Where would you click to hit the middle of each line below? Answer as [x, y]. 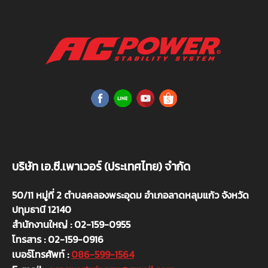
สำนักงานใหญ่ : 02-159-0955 [71, 225]
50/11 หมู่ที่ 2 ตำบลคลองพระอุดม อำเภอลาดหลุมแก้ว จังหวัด [130, 195]
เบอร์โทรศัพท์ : [42, 255]
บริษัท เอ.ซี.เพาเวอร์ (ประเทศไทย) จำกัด [101, 167]
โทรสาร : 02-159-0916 [58, 240]
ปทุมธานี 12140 [42, 210]
